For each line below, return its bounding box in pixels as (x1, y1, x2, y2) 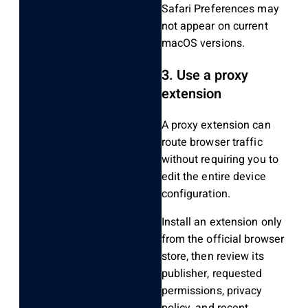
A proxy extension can (161, 116, 271, 133)
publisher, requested (161, 265, 263, 282)
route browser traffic (161, 133, 263, 151)
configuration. (161, 185, 230, 202)
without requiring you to (161, 151, 278, 168)
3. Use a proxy (161, 65, 248, 85)
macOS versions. (161, 34, 245, 52)
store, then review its (161, 247, 264, 265)
